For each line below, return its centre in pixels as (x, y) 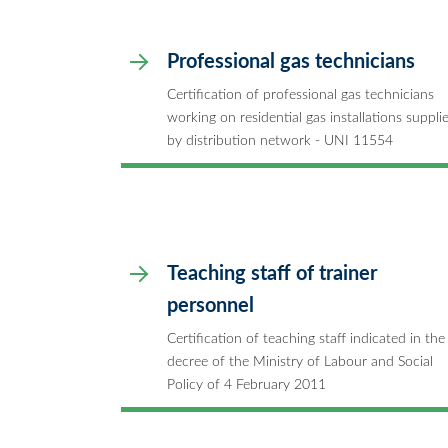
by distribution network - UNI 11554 (280, 140)
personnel (210, 305)
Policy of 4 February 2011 (246, 384)
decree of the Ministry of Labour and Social (300, 361)
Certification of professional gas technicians (300, 94)
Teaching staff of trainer (272, 273)
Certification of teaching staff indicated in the (306, 338)
